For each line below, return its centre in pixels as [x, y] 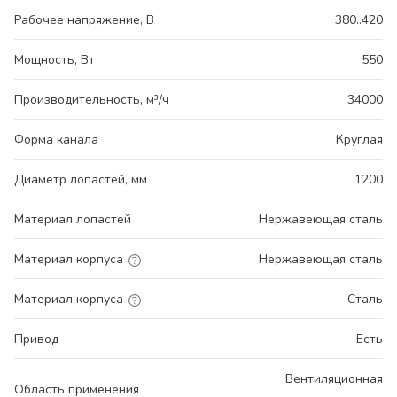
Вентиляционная [334, 379]
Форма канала [56, 140]
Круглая [359, 140]
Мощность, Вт [54, 60]
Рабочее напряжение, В [84, 20]
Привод [36, 339]
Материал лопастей [73, 220]
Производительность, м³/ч [92, 100]
